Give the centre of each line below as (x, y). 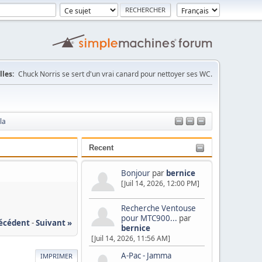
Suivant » (54, 223)
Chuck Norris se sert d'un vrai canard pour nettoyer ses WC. (115, 74)
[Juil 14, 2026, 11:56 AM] (131, 238)
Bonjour (136, 173)
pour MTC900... (149, 218)
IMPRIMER (56, 256)
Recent (101, 148)
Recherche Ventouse (158, 208)
